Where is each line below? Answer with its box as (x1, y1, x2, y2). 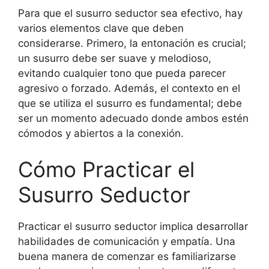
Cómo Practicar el (18, 156, 195, 182)
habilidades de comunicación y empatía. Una (18, 235, 235, 247)
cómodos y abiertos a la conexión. (18, 127, 184, 139)
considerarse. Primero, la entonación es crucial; (18, 37, 246, 49)
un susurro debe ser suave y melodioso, (18, 52, 211, 64)
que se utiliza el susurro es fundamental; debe (18, 97, 242, 109)
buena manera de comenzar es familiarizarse (18, 250, 236, 262)
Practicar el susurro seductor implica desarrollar (18, 220, 248, 232)
